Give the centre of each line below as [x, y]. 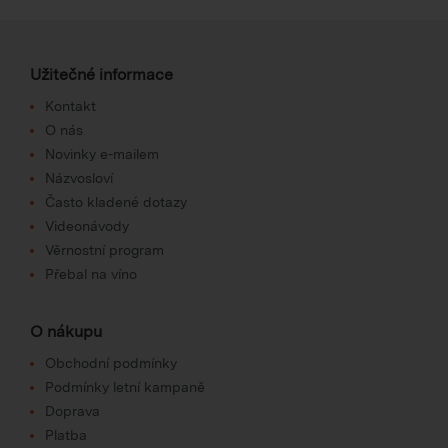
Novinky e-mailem [102, 153]
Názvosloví [79, 177]
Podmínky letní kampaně [125, 386]
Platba [66, 434]
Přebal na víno [91, 273]
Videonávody [87, 225]
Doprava [72, 410]
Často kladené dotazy [116, 201]
